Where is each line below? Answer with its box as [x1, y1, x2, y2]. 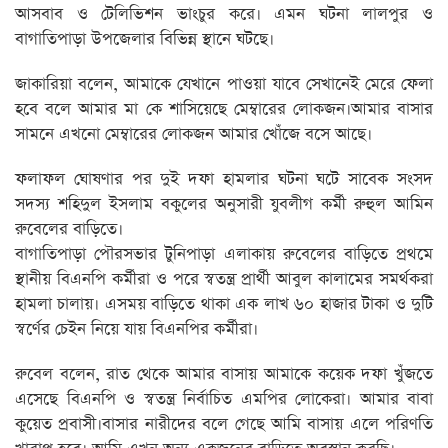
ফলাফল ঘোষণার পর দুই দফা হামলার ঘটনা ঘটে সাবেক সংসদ [15, 168, 433, 192]
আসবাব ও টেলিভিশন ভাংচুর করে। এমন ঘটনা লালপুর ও [15, 3, 433, 27]
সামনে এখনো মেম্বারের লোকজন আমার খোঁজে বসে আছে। [15, 123, 372, 147]
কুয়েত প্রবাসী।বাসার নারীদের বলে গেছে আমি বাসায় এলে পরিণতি [15, 413, 433, 437]
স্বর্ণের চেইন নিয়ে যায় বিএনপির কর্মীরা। [15, 318, 258, 342]
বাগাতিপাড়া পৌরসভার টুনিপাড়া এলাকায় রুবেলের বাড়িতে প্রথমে [15, 243, 433, 267]
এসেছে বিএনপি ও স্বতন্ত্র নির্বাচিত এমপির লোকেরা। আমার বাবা [15, 388, 433, 412]
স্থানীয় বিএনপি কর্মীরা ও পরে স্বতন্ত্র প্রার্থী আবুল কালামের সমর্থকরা [15, 268, 433, 292]
